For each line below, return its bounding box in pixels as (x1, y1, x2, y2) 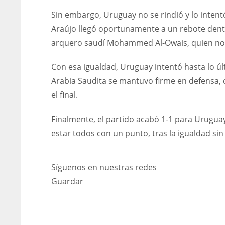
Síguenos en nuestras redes (51, 161, 157, 173)
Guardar (51, 175, 83, 187)
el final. (51, 89, 78, 100)
